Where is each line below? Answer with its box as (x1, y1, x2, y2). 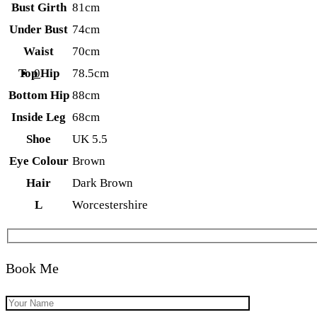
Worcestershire (72, 198, 148, 212)
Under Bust (9, 23, 68, 37)
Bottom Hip (8, 88, 69, 103)
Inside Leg (11, 110, 66, 125)
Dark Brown (72, 176, 133, 190)
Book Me (6, 260, 59, 276)
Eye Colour (8, 154, 69, 168)
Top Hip (18, 67, 59, 81)
